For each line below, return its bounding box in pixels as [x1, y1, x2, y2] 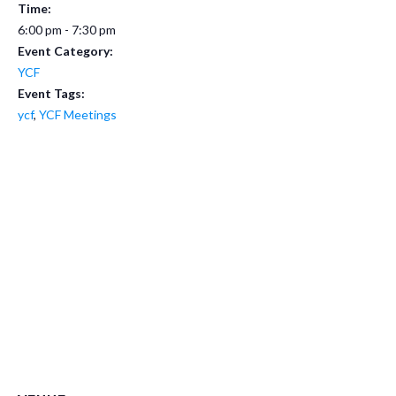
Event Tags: [18, 86, 85, 102]
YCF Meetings [39, 107, 117, 123]
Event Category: [18, 43, 113, 59]
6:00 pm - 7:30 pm [18, 22, 116, 38]
